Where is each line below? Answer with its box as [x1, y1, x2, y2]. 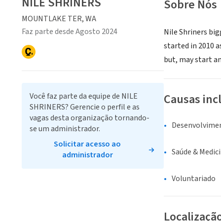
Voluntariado [172, 173, 216, 184]
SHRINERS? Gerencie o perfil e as [30, 102, 140, 112]
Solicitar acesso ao [54, 139, 121, 149]
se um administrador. [30, 123, 100, 134]
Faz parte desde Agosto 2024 [22, 26, 117, 37]
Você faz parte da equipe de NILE [30, 91, 138, 102]
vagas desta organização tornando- [30, 112, 149, 123]
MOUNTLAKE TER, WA [22, 13, 96, 24]
